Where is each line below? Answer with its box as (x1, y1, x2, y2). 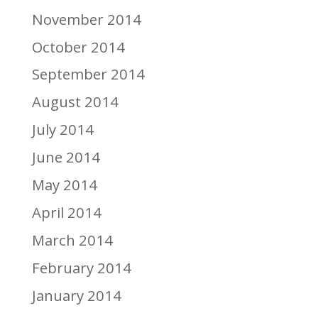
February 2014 (31, 258, 131, 278)
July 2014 (31, 119, 94, 140)
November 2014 (31, 9, 141, 29)
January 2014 (31, 285, 121, 305)
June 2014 (31, 147, 100, 168)
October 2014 (31, 36, 125, 57)
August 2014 (31, 92, 119, 112)
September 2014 (31, 64, 145, 84)
